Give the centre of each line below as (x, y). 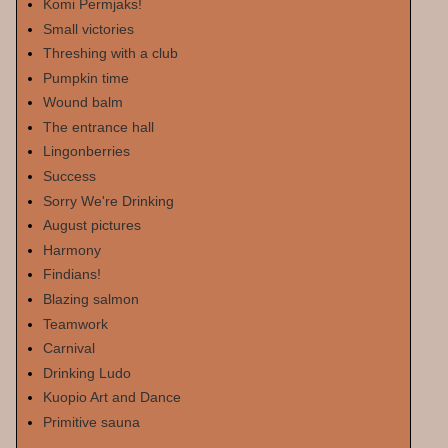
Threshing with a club (110, 53)
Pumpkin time (85, 77)
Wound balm (82, 102)
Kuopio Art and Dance (111, 397)
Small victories (88, 28)
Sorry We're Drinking (108, 200)
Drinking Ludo (86, 372)
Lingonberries (86, 151)
